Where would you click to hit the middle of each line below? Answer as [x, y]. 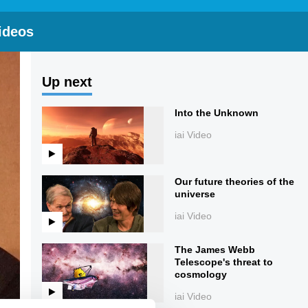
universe [195, 194]
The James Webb [215, 250]
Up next [67, 82]
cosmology [201, 275]
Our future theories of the [235, 181]
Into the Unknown [217, 113]
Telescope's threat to [224, 262]
